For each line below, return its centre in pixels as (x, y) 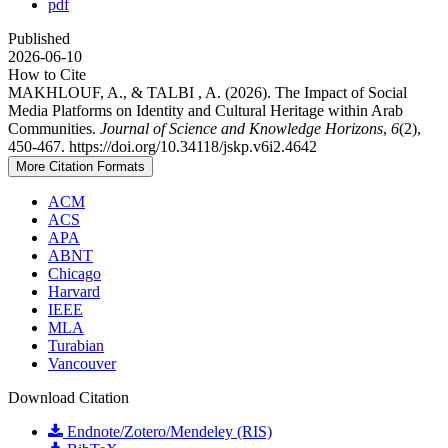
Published (39, 38)
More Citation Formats (80, 166)
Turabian (76, 345)
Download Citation (68, 397)
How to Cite (47, 74)
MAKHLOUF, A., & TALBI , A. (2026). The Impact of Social (207, 92)
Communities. (54, 128)
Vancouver (82, 363)
